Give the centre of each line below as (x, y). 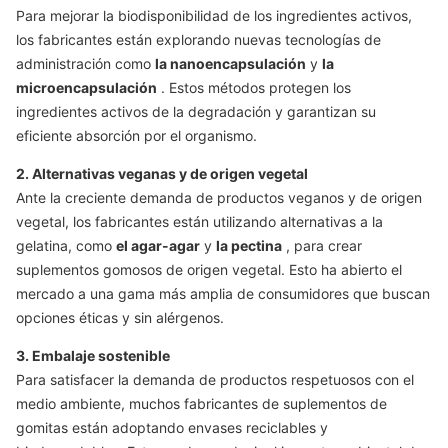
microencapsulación (86, 87)
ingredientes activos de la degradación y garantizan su (196, 111)
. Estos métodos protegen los (254, 87)
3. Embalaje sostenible (93, 355)
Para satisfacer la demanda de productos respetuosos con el (215, 379)
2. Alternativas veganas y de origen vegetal (162, 173)
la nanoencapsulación (230, 63)
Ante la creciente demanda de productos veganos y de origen (219, 197)
